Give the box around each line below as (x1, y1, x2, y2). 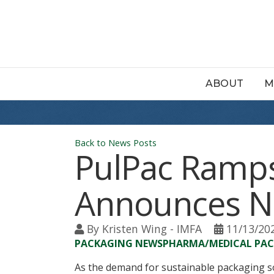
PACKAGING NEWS (75, 237, 163, 250)
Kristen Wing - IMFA (102, 221, 202, 236)
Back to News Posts (75, 137, 157, 149)
